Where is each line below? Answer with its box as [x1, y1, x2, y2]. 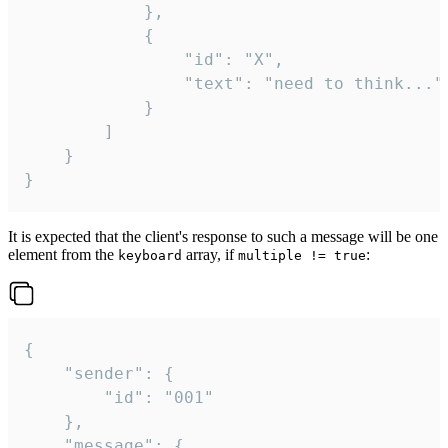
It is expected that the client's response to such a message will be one [8, 228, 438, 246]
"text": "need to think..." [24, 74, 184, 94]
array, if [182, 246, 238, 264]
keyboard [118, 248, 182, 264]
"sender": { [24, 364, 64, 384]
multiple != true [238, 248, 366, 264]
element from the [8, 246, 118, 264]
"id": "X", [24, 50, 184, 70]
